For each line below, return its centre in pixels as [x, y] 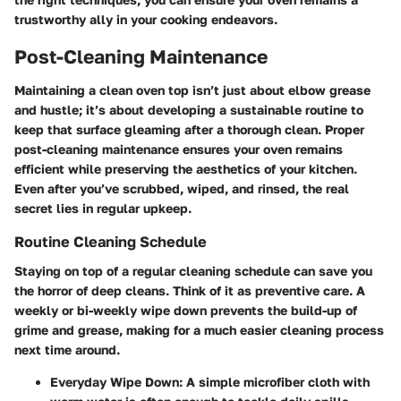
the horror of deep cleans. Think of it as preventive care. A [190, 290]
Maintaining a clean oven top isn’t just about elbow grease [192, 90]
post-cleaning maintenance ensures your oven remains [179, 149]
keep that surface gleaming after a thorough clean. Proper [189, 130]
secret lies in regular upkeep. [103, 209]
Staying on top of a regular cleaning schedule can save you [193, 270]
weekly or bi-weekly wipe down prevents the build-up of [186, 310]
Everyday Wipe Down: [116, 381]
